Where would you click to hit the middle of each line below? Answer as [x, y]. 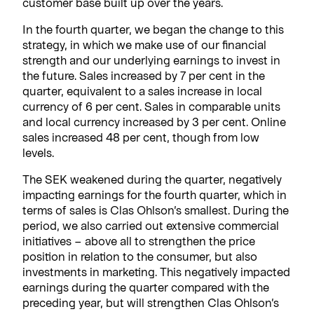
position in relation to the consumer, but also [140, 256]
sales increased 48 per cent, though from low [141, 137]
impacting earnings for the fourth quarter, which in [155, 194]
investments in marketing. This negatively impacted [156, 271]
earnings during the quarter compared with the [146, 287]
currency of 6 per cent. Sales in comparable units [151, 106]
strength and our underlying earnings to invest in [151, 60]
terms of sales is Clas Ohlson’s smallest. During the [156, 210]
